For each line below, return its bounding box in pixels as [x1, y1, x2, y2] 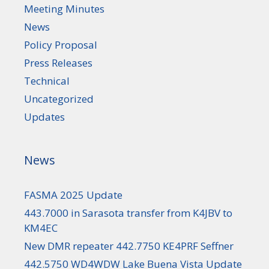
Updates [24, 109, 65, 124]
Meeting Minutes [24, 1, 104, 16]
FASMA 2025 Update [24, 187, 122, 202]
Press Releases [24, 55, 92, 70]
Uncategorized [24, 91, 94, 106]
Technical [24, 73, 70, 88]
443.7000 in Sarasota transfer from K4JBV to [24, 205, 232, 220]
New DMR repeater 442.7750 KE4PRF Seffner [24, 238, 234, 253]
